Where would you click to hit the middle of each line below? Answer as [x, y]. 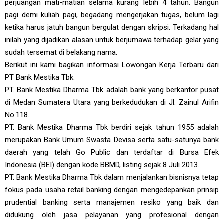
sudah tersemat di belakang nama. [61, 52]
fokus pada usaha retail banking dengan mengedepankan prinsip [112, 190]
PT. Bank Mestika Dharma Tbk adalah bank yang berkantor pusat [112, 90]
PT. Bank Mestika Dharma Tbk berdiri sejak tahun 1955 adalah [112, 127]
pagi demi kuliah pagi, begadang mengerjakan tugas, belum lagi [112, 15]
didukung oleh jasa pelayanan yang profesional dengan [112, 215]
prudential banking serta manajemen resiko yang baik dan [112, 202]
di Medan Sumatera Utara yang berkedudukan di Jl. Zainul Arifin [112, 102]
